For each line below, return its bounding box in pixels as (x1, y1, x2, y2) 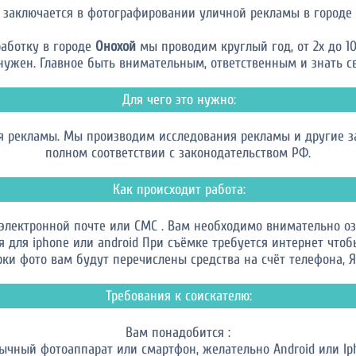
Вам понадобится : (126, 324, 230, 341)
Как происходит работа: (112, 181, 246, 198)
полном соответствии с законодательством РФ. (45, 145, 311, 161)
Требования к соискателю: (106, 288, 252, 304)
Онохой (95, 38, 136, 55)
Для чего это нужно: (122, 91, 236, 108)
